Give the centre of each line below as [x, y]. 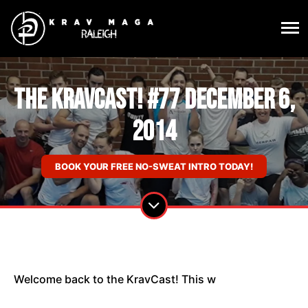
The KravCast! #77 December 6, [154, 101]
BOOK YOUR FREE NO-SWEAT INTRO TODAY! [154, 167]
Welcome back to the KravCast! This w [115, 279]
